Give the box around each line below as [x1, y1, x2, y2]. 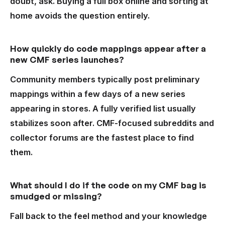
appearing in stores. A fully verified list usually [10, 103, 196, 114]
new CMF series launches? [10, 54, 124, 65]
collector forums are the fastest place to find [10, 133, 194, 143]
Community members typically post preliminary [10, 74, 200, 85]
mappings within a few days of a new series [10, 89, 185, 99]
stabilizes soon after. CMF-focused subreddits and [10, 118, 214, 129]
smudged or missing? [10, 191, 102, 202]
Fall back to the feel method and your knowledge [10, 211, 207, 221]
